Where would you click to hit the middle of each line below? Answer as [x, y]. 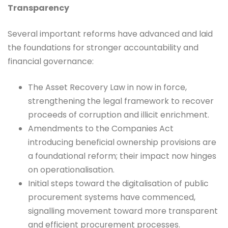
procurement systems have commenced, [112, 197]
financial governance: [51, 62]
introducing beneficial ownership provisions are [122, 142]
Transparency [38, 8]
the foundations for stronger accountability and [103, 48]
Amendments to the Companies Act [101, 129]
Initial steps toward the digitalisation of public [118, 184]
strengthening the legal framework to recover [121, 101]
